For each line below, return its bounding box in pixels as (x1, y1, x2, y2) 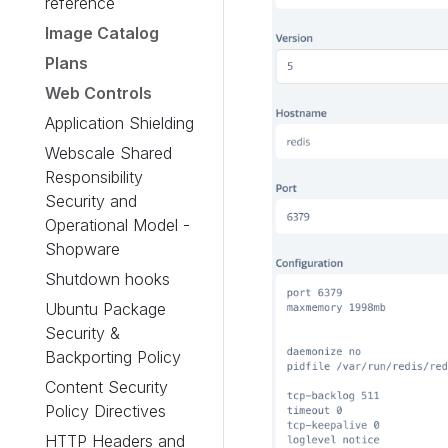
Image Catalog (45, 23, 159, 43)
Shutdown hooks (45, 269, 170, 289)
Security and (45, 191, 137, 211)
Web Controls (45, 83, 152, 103)
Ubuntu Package (45, 299, 166, 319)
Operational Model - (45, 215, 190, 235)
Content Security (45, 377, 168, 397)
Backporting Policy (45, 347, 181, 367)
